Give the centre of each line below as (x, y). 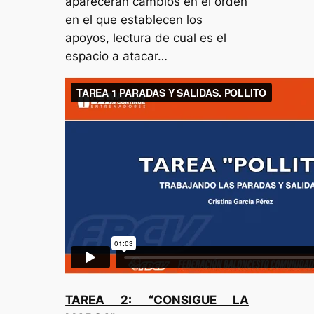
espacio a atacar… (117, 56)
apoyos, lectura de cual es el (146, 38)
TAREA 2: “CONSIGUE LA (157, 300)
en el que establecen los (134, 20)
